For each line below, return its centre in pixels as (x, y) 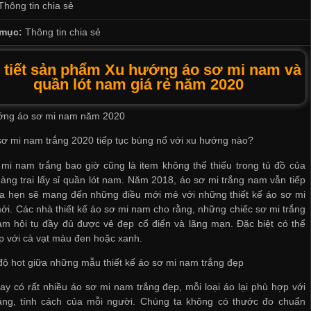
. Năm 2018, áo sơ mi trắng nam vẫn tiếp (213, 179)
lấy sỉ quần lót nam (79, 179)
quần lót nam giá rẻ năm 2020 (138, 85)
